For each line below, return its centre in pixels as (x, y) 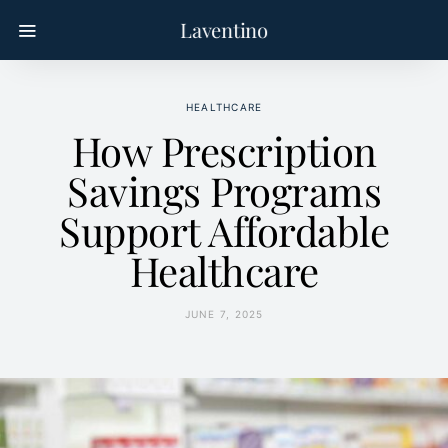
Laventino (224, 29)
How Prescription (224, 150)
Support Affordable (224, 230)
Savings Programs (224, 190)
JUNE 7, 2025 (224, 314)
